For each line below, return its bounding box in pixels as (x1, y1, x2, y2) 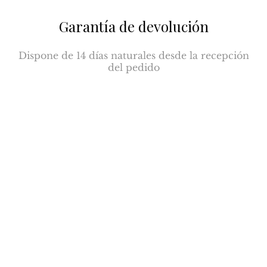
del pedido (107, 61, 160, 73)
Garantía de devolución (58, 16, 209, 36)
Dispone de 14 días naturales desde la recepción (18, 49, 249, 61)
